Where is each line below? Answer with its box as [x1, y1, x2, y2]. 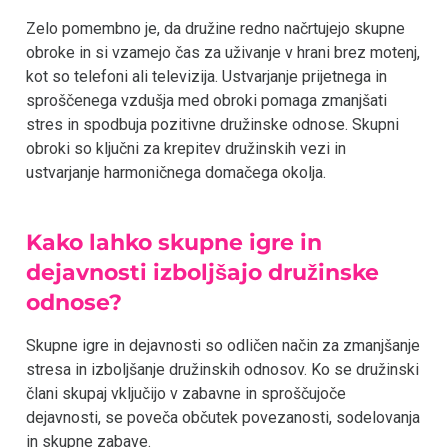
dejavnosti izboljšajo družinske [26, 258, 380, 286]
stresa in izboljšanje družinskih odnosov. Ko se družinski [26, 359, 419, 379]
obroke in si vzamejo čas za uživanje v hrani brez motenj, [26, 43, 420, 63]
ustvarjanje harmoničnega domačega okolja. [26, 163, 326, 183]
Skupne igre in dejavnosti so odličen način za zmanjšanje [26, 335, 420, 355]
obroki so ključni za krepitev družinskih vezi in [26, 139, 346, 159]
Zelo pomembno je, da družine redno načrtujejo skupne [26, 19, 405, 39]
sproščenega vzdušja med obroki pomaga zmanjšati [26, 91, 387, 111]
